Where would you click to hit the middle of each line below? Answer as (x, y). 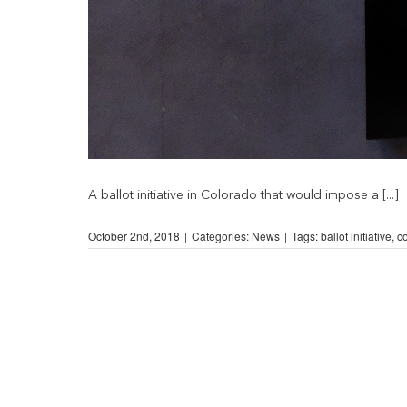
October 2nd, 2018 (134, 235)
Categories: (222, 235)
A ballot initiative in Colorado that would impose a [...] (243, 195)
